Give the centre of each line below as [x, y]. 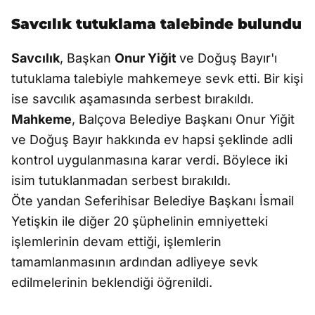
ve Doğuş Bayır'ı [228, 58]
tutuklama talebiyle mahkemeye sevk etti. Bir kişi [157, 78]
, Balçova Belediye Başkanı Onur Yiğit [183, 119]
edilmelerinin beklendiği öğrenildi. [112, 282]
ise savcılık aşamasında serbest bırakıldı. [133, 99]
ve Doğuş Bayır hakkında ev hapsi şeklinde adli [152, 140]
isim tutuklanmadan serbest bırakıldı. [121, 180]
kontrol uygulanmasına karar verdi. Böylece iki [149, 160]
